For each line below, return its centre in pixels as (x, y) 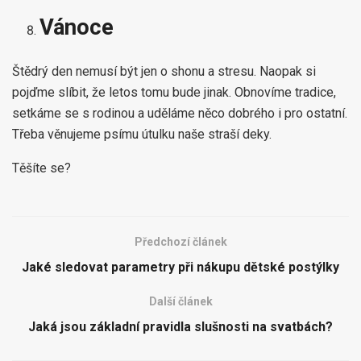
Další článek (180, 302)
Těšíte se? (41, 168)
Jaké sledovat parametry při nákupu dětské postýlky (180, 268)
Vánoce (77, 28)
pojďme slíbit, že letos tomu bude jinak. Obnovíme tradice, (174, 93)
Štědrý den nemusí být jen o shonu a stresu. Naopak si (164, 72)
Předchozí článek (180, 242)
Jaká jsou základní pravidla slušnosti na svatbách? (180, 327)
